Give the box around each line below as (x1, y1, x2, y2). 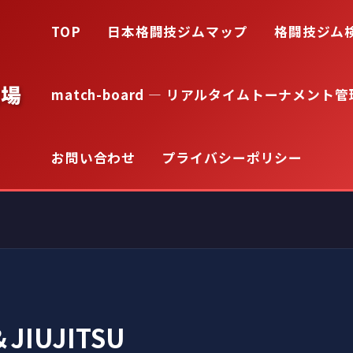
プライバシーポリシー (162, 148, 303, 167)
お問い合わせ (51, 148, 136, 167)
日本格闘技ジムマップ (107, 22, 248, 41)
